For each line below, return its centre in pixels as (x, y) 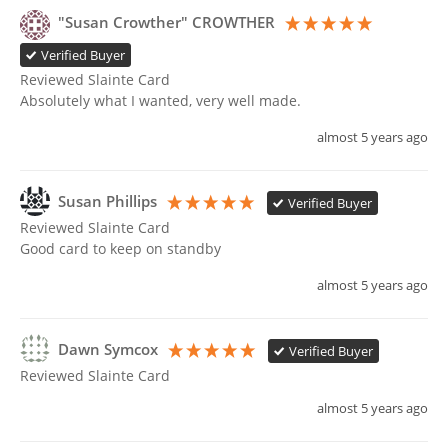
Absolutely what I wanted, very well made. (162, 101)
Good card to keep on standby (122, 249)
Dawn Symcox (108, 350)
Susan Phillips (107, 202)
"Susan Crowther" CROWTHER (166, 23)
